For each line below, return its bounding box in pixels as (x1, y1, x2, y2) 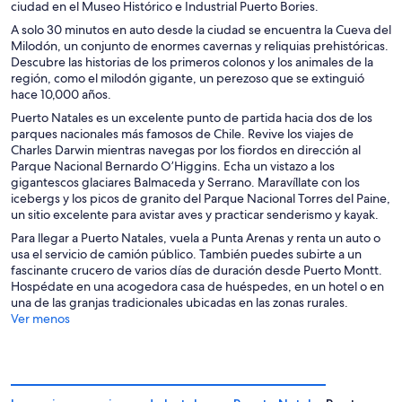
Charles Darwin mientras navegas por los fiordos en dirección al (11, 141, 361, 158)
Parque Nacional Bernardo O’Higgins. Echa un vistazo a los (11, 157, 335, 174)
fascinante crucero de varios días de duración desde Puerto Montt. (11, 261, 382, 278)
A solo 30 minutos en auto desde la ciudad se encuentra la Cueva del (11, 21, 391, 38)
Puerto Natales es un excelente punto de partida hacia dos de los (11, 109, 372, 126)
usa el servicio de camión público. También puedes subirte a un (11, 245, 362, 262)
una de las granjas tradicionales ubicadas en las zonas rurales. (11, 293, 348, 310)
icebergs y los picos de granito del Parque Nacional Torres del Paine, (11, 189, 390, 206)
